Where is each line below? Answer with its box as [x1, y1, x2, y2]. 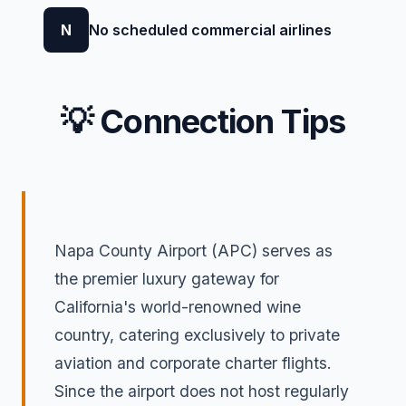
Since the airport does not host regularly [54, 381, 349, 401]
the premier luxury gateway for [54, 268, 279, 288]
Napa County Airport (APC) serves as [54, 240, 333, 260]
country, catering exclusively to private [54, 324, 340, 344]
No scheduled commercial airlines [89, 20, 332, 39]
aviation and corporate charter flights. [54, 353, 332, 372]
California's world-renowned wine [54, 296, 301, 316]
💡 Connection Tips [61, 101, 345, 142]
